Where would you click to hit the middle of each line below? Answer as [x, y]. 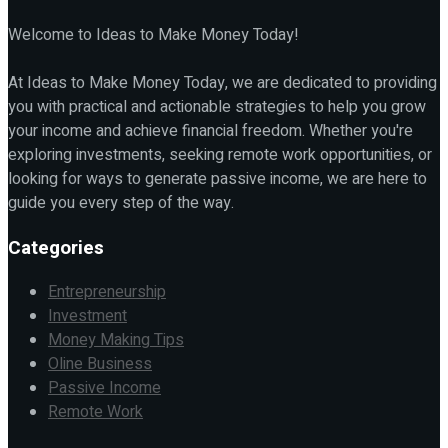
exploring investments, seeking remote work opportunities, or [220, 154]
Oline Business [100, 364]
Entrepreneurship [107, 292]
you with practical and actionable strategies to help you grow [217, 106]
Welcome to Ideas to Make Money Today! [153, 34]
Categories [56, 247]
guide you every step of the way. [121, 202]
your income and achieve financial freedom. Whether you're [210, 130]
